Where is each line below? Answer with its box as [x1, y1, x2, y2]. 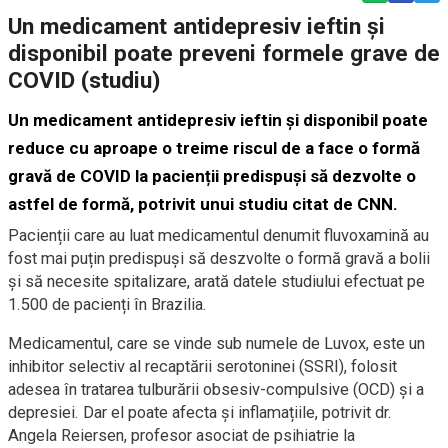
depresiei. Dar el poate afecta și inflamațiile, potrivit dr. [8, 402, 392, 422]
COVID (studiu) [8, 66, 160, 94]
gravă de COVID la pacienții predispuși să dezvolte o [8, 165, 416, 186]
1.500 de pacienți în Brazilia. [8, 294, 207, 314]
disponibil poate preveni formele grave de [8, 39, 440, 67]
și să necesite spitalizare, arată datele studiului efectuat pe [8, 271, 425, 291]
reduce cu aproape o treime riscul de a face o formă [8, 137, 420, 158]
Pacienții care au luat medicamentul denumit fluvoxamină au [8, 225, 429, 245]
